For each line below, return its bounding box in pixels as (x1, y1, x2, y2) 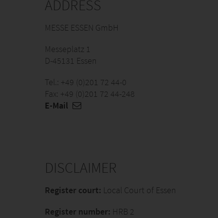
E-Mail (45, 100, 70, 111)
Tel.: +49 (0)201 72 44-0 (45, 76, 127, 88)
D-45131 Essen (45, 55, 97, 66)
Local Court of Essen (101, 184, 176, 196)
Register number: (45, 206, 110, 217)
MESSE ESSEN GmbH (45, 22, 119, 33)
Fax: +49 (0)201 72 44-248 (45, 88, 135, 99)
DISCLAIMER (45, 158, 117, 177)
